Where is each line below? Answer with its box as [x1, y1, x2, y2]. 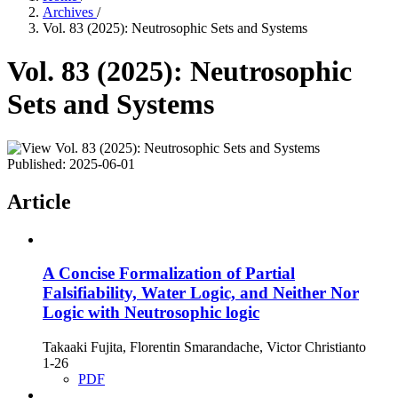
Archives [43, 4, 97, 20]
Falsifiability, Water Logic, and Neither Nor [43, 283, 359, 303]
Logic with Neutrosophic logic [43, 303, 259, 322]
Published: [7, 155, 69, 171]
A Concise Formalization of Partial [43, 264, 295, 283]
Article [7, 189, 71, 213]
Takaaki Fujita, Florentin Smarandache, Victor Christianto [43, 339, 366, 355]
